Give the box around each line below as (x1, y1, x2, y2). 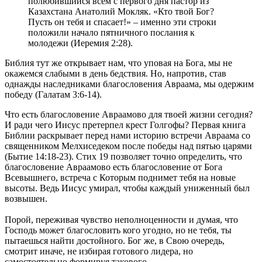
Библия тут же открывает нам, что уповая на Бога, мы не (5, 58, 232, 68)
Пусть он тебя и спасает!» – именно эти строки (28, 17, 216, 27)
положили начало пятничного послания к (28, 27, 195, 38)
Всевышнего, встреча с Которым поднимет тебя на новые (5, 173, 236, 183)
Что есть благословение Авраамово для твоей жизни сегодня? (5, 109, 253, 120)
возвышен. (5, 194, 47, 204)
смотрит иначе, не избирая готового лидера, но (5, 246, 193, 257)
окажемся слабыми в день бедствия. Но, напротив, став (5, 68, 226, 79)
